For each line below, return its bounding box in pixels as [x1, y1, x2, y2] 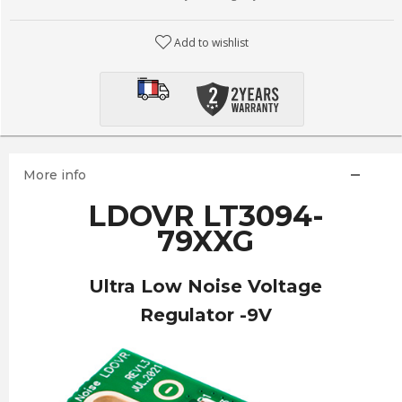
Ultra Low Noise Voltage [89, 275, 322, 297]
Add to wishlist [174, 35, 249, 50]
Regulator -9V [139, 304, 272, 326]
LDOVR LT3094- [87, 198, 324, 233]
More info [22, 167, 86, 183]
